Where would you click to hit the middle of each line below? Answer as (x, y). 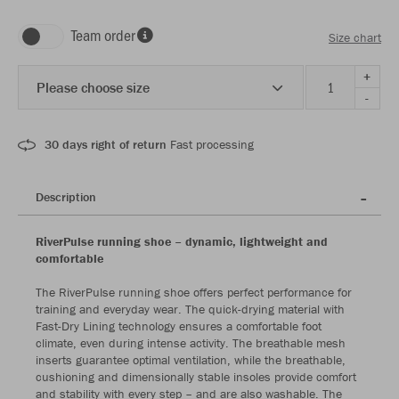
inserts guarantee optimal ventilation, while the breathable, (191, 360)
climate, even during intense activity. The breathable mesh (191, 343)
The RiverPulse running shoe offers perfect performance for (194, 293)
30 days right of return (106, 145)
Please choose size (93, 88)
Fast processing (210, 145)
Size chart (355, 37)
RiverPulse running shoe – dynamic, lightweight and (182, 242)
